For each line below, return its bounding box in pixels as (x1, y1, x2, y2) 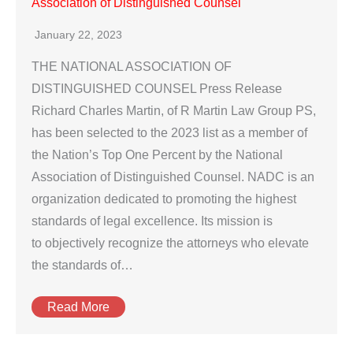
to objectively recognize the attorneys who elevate (32, 236, 309, 250)
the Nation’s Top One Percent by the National (32, 148, 283, 162)
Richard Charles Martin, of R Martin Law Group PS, (32, 104, 316, 117)
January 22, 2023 (35, 28, 122, 41)
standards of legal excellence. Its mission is (32, 214, 273, 228)
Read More (47, 300, 110, 314)
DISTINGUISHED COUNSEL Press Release (32, 82, 282, 95)
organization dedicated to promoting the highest (32, 192, 296, 206)
